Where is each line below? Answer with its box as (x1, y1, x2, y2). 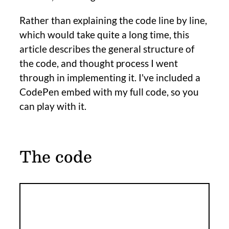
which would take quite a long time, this (19, 28, 189, 40)
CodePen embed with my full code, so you (19, 85, 199, 98)
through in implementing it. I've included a (19, 71, 200, 83)
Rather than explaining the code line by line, (19, 14, 207, 26)
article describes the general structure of (19, 42, 194, 55)
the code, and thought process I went (19, 57, 178, 69)
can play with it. (19, 100, 86, 112)
